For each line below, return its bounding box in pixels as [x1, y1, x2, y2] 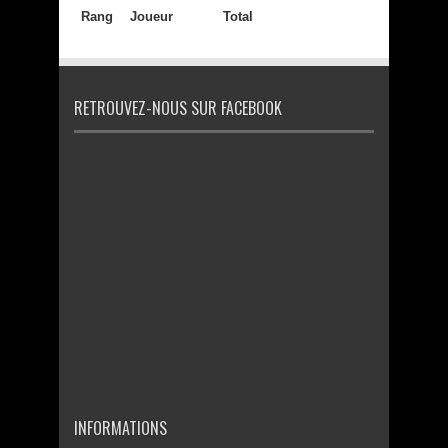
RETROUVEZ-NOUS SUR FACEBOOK [74, 95, 282, 120]
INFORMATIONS [74, 415, 167, 440]
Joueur [130, 8, 173, 24]
